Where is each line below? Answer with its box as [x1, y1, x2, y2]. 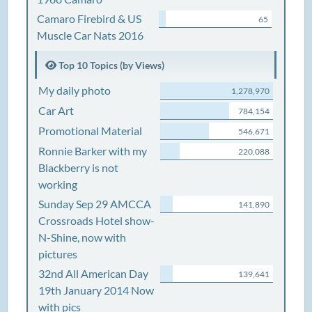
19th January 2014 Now [38, 283, 155, 297]
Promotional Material [38, 124, 143, 137]
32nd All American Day [38, 267, 149, 280]
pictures [38, 247, 78, 260]
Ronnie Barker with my [38, 144, 148, 157]
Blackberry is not [38, 161, 119, 174]
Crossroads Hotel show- [38, 214, 155, 227]
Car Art [38, 104, 75, 117]
